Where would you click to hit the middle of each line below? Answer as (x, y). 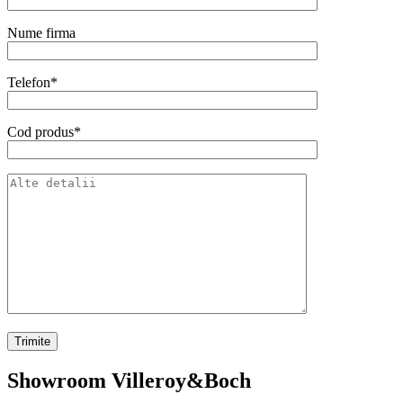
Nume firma (41, 33)
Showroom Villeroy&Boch (129, 381)
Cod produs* (44, 132)
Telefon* (32, 83)
